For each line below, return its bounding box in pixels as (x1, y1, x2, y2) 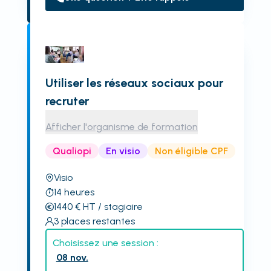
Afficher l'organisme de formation (45, 121, 198, 132)
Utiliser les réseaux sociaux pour (45, 76, 223, 90)
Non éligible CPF (154, 145, 228, 157)
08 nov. (56, 252, 88, 263)
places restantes (60, 215, 135, 227)
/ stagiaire (95, 201, 143, 212)
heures (64, 186, 94, 198)
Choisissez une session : (52, 237, 158, 249)
